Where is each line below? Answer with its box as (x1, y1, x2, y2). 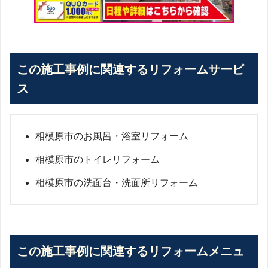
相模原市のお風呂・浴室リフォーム (35, 131, 188, 142)
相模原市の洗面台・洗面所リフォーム (35, 178, 198, 188)
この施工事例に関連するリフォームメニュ (16, 244, 244, 258)
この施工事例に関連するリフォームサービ (16, 62, 244, 76)
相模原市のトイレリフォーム (35, 154, 160, 165)
